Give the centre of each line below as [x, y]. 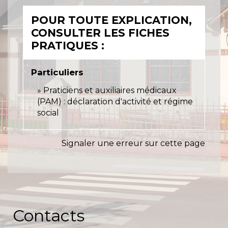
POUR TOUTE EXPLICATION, [111, 20]
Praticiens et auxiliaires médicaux [110, 90]
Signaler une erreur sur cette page [133, 143]
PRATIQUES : [68, 45]
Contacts [49, 215]
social [48, 112]
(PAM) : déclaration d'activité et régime [115, 101]
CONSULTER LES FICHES [100, 33]
